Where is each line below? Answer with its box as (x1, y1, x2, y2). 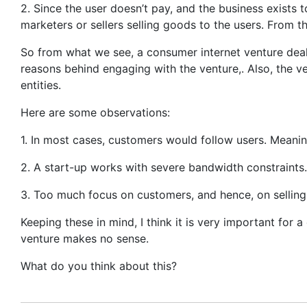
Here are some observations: (21, 106, 170, 119)
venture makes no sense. (21, 232, 149, 245)
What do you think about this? (21, 259, 177, 273)
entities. (21, 78, 61, 92)
